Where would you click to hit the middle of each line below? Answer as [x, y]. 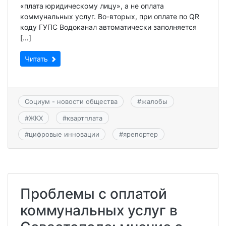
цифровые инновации [64, 134]
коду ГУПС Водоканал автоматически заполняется [108, 27]
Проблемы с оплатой [94, 194]
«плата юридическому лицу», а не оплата [92, 6]
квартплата [84, 118]
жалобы [154, 102]
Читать [37, 59]
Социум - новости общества [71, 102]
